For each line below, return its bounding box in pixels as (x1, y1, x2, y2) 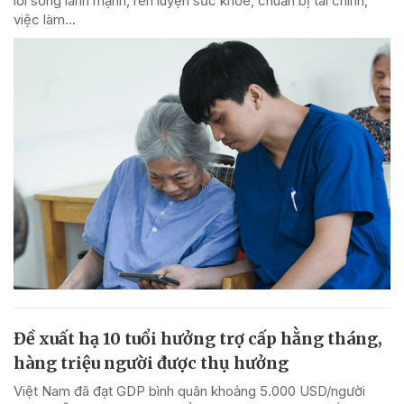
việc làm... (14, 11, 76, 29)
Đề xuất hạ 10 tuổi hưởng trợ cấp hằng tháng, (14, 328, 382, 349)
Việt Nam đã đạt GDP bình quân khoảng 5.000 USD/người (14, 382, 365, 399)
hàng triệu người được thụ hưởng (14, 353, 289, 373)
